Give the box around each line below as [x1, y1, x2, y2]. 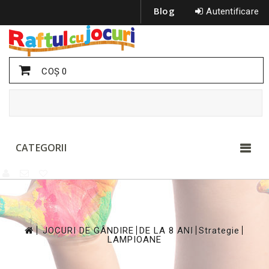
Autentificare [206, 6, 259, 17]
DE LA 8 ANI [139, 225, 193, 236]
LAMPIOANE [107, 234, 162, 245]
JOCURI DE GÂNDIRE [42, 225, 134, 236]
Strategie [198, 225, 240, 236]
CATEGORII [16, 141, 67, 154]
